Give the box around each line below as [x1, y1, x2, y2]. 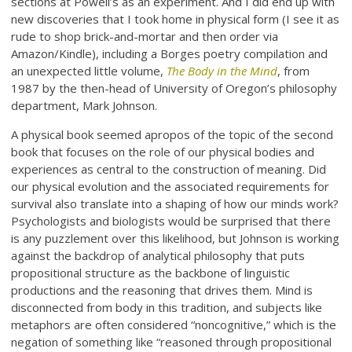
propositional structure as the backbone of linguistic [11, 264, 291, 280]
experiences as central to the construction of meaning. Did [11, 160, 327, 177]
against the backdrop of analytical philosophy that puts [11, 247, 306, 263]
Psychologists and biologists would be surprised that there [11, 212, 332, 229]
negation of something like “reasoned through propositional [11, 333, 332, 350]
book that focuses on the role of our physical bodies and [11, 143, 315, 159]
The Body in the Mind [167, 62, 278, 79]
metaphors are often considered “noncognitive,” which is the [11, 316, 337, 332]
